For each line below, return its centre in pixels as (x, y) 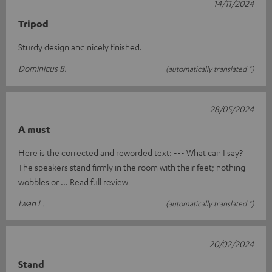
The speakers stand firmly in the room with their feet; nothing (132, 167)
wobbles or (39, 182)
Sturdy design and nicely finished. (80, 47)
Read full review (99, 182)
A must (34, 129)
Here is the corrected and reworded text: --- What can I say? (131, 152)
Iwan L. (32, 203)
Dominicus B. (42, 68)
